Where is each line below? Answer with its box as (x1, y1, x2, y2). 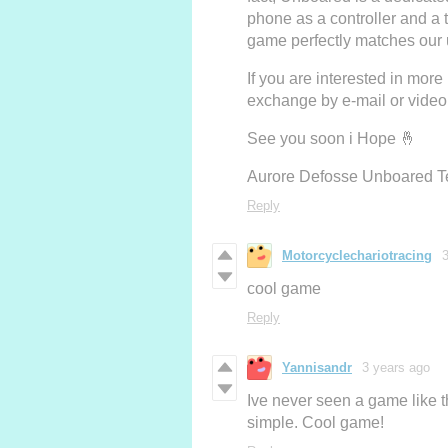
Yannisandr (282, 360, 352, 376)
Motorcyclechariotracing (282, 248, 432, 264)
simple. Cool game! (247, 414, 384, 432)
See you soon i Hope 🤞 (247, 130, 416, 148)
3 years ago (362, 360, 430, 376)
